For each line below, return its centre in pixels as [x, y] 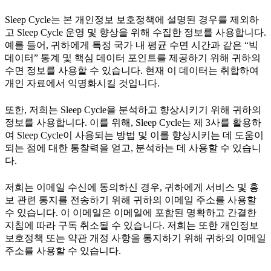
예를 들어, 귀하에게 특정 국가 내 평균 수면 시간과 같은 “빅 [132, 45]
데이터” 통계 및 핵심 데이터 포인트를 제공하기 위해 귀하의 [133, 57]
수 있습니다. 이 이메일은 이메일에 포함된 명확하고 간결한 [131, 213]
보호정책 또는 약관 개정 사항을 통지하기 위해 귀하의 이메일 [135, 238]
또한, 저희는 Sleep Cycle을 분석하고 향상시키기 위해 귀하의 [133, 110]
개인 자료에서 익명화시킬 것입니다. [82, 83]
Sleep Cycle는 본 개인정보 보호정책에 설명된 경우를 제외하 [132, 19]
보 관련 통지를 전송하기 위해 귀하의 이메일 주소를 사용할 [131, 200]
